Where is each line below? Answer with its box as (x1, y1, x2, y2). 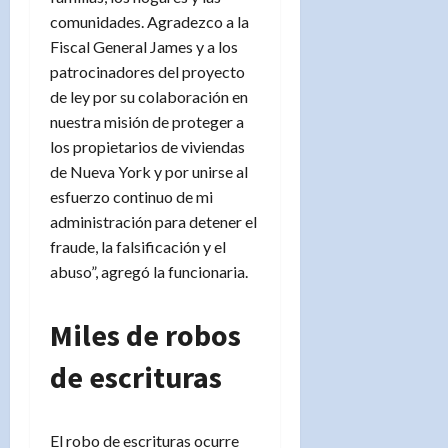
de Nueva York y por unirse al (50, 161, 248, 181)
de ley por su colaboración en (50, 86, 248, 106)
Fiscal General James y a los (50, 36, 238, 56)
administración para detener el (50, 211, 257, 231)
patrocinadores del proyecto (50, 61, 245, 81)
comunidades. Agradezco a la (50, 11, 249, 31)
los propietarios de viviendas (50, 136, 245, 156)
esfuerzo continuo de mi (50, 186, 213, 206)
